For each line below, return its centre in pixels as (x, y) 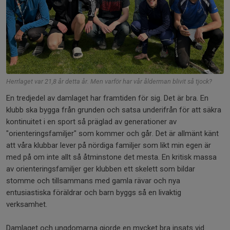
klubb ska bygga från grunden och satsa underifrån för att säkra (114, 110)
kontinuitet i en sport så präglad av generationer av (91, 122)
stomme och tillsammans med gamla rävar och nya (93, 181)
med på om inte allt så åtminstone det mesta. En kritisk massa (111, 157)
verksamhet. (27, 205)
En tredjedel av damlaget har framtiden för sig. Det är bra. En (107, 98)
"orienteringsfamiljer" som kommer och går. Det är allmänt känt (112, 134)
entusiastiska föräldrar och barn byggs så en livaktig (94, 193)
